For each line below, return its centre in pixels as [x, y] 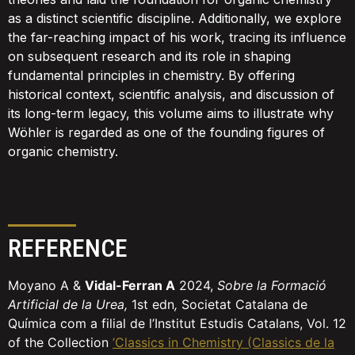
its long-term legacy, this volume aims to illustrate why [171, 113]
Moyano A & [46, 285]
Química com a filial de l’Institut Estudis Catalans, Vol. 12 [177, 323]
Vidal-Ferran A [130, 285]
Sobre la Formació [272, 285]
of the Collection [60, 342]
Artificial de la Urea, [70, 304]
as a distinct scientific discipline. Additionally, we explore [175, 18]
